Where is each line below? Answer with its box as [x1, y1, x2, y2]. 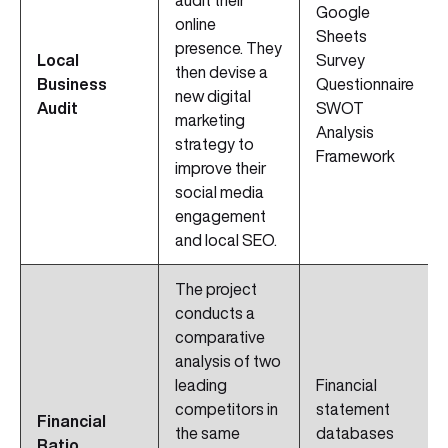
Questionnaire [316, 76, 414, 93]
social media [175, 184, 264, 201]
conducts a [175, 305, 255, 322]
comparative [175, 329, 265, 346]
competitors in [175, 401, 278, 418]
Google [316, 4, 370, 21]
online [175, 16, 216, 33]
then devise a [175, 64, 268, 81]
